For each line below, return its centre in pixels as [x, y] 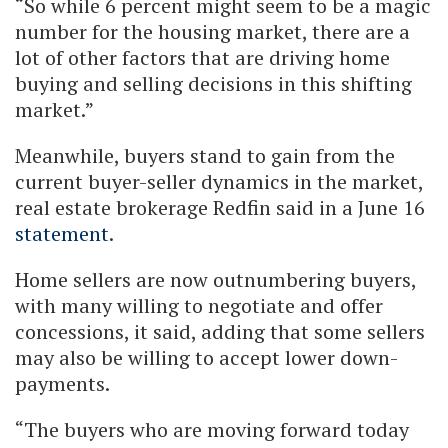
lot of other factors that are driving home [202, 58]
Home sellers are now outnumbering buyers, [215, 280]
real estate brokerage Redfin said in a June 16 [220, 208]
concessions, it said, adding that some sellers [220, 332]
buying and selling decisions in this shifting [213, 84]
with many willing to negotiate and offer [199, 306]
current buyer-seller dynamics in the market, [219, 182]
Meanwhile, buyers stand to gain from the [205, 156]
